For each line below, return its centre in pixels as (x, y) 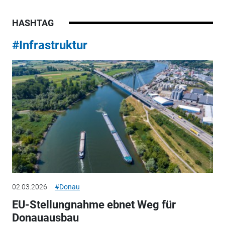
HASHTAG (33, 23)
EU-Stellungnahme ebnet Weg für (94, 204)
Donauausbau (45, 217)
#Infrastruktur (49, 45)
